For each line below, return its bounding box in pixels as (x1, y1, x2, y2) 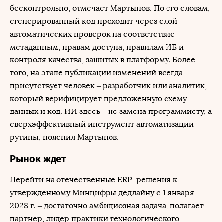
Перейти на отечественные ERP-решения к (10, 175, 177, 184)
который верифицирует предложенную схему (10, 94, 187, 103)
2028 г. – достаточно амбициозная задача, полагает (10, 201, 204, 210)
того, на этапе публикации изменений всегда (10, 68, 183, 77)
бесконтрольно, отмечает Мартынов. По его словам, (10, 3, 210, 13)
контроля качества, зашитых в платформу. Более (10, 55, 195, 64)
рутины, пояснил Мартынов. (10, 132, 119, 142)
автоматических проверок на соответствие (10, 29, 175, 39)
